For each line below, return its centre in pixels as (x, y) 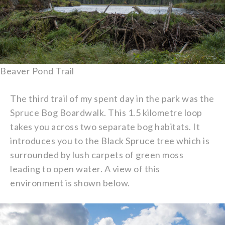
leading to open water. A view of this (85, 168)
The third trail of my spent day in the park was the (112, 98)
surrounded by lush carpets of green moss (97, 154)
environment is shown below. (70, 183)
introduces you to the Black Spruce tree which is (110, 140)
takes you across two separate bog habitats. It (105, 126)
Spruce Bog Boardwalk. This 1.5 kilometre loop (106, 112)
